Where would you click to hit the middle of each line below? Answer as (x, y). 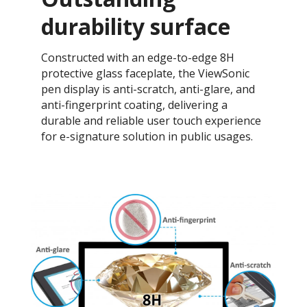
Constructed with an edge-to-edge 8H (138, 57)
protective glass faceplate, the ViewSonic (145, 73)
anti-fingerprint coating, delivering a (134, 105)
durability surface (136, 26)
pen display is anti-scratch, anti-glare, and (148, 89)
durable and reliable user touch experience (151, 120)
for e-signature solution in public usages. (147, 136)
